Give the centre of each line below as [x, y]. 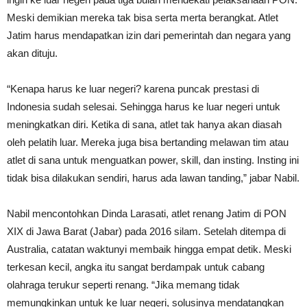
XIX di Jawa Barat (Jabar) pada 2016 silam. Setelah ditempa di [146, 232]
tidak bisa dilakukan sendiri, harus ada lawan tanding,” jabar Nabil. [153, 178]
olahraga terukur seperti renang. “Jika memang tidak [123, 285]
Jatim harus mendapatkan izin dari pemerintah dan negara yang [149, 36]
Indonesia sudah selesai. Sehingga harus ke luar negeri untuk [144, 107]
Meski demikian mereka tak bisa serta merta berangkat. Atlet [143, 18]
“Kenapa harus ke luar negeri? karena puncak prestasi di [133, 89]
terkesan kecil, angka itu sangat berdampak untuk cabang [136, 267]
